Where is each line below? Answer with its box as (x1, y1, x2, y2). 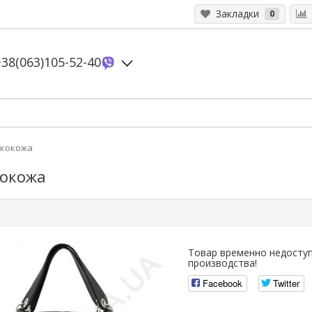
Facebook (203, 276, 243, 290)
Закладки (210, 7, 262, 20)
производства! (188, 256, 258, 270)
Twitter (273, 276, 300, 290)
